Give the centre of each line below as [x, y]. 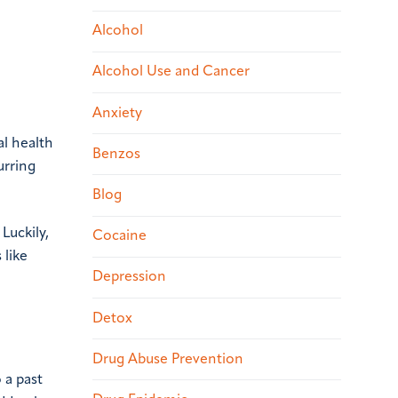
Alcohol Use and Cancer [171, 72]
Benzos [116, 154]
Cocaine [119, 237]
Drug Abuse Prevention [168, 359]
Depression [129, 278]
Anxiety [117, 113]
